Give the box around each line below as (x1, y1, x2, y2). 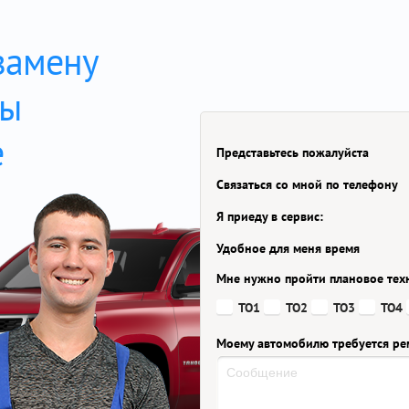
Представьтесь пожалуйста (216, 144, 369, 161)
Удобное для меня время (216, 240, 360, 257)
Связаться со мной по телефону (216, 176, 398, 193)
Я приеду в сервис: (216, 208, 323, 225)
